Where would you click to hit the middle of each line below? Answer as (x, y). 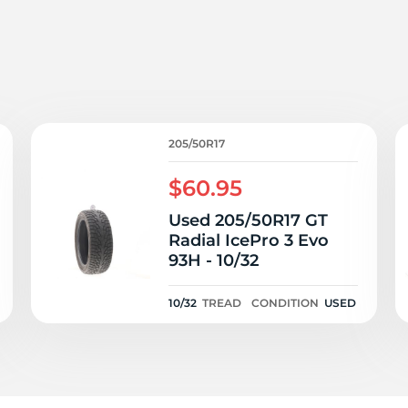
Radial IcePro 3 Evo (249, 240)
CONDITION (285, 303)
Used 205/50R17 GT (248, 220)
